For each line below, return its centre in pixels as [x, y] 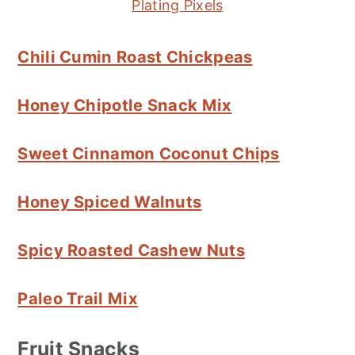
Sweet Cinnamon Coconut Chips [149, 153]
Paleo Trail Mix [78, 298]
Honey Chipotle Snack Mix [125, 105]
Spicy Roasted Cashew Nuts [131, 250]
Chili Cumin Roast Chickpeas [135, 56]
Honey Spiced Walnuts [110, 201]
